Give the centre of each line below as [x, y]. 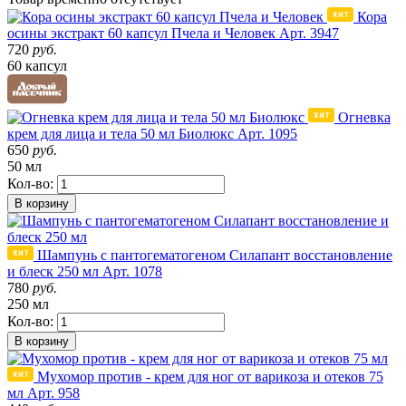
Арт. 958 [53, 393]
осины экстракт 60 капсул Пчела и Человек [141, 34]
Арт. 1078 [132, 272]
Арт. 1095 [267, 134]
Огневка [364, 118]
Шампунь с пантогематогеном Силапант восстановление [215, 256]
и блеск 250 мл [53, 272]
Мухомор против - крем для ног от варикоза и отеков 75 [210, 377]
